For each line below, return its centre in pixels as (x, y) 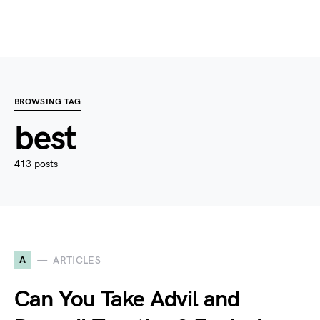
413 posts (36, 164)
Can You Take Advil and (127, 300)
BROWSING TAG (48, 102)
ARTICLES (77, 260)
